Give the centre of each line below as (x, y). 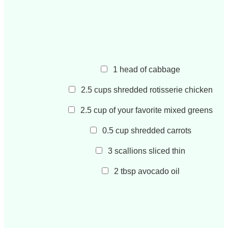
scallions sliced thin (150, 151)
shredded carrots (161, 131)
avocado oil (159, 172)
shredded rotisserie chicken (163, 90)
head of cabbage (150, 70)
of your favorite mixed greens (161, 110)
